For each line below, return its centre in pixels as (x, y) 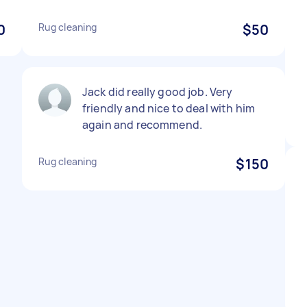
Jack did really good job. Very (158, 92)
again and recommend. (142, 125)
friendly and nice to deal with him (169, 108)
